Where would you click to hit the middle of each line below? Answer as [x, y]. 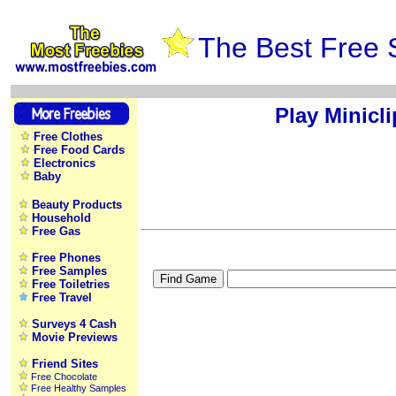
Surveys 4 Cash [74, 324]
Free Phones [66, 258]
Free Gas [56, 231]
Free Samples [69, 271]
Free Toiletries [71, 284]
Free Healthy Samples [79, 388]
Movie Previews [75, 337]
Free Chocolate [64, 377]
